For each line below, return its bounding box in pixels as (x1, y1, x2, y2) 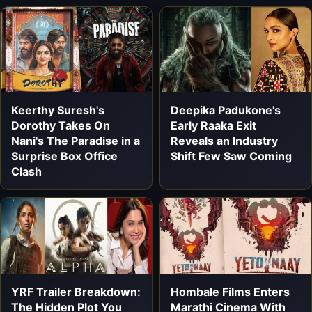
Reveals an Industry (171, 134, 278, 148)
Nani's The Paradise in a (11, 134, 140, 148)
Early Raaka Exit (171, 118, 256, 133)
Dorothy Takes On (11, 118, 110, 133)
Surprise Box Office (11, 149, 118, 164)
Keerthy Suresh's (11, 103, 104, 118)
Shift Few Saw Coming (171, 149, 292, 164)
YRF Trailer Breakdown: (11, 284, 141, 299)
